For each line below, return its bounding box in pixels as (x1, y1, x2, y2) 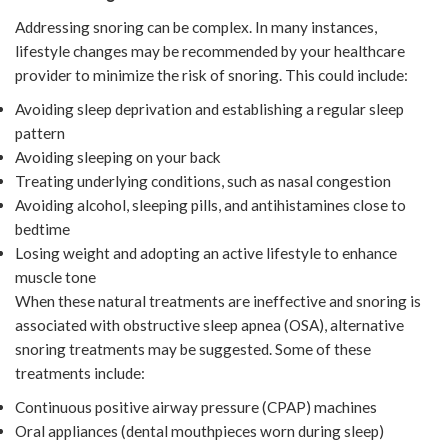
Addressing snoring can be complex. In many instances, (15, 17, 377, 36)
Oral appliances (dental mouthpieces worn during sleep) (15, 421, 384, 440)
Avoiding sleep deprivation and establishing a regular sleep (15, 99, 404, 118)
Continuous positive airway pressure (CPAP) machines (15, 397, 377, 416)
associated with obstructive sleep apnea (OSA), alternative (15, 315, 404, 334)
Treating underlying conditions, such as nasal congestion (15, 171, 391, 190)
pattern (15, 123, 65, 142)
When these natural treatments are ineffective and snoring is (15, 291, 421, 310)
